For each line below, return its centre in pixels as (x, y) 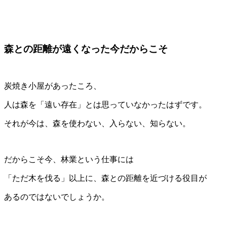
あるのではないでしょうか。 (57, 197)
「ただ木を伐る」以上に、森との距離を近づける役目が (105, 178)
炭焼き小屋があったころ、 (53, 86)
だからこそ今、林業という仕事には (69, 160)
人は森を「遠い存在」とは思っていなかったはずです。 (105, 105)
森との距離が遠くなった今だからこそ (86, 49)
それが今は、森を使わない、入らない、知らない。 (97, 124)
